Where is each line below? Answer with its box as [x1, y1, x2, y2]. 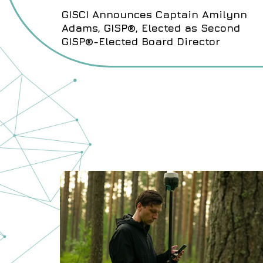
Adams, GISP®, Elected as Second [62, 21, 240, 34]
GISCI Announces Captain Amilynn [62, 8, 247, 21]
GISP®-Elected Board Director [62, 35, 220, 48]
